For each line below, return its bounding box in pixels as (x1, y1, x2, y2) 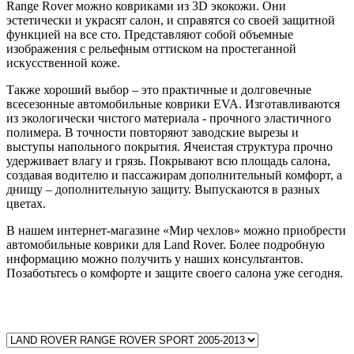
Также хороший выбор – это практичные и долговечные (6, 82, 311, 96)
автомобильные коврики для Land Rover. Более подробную (6, 237, 325, 251)
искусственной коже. (6, 55, 120, 70)
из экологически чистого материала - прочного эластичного (6, 111, 331, 125)
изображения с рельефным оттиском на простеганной (6, 41, 296, 55)
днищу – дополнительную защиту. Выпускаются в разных (6, 182, 320, 196)
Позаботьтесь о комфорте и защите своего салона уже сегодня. (6, 265, 343, 280)
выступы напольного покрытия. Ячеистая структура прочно (6, 139, 333, 153)
